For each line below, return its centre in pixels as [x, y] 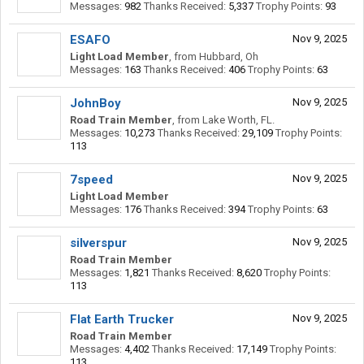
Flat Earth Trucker [122, 319]
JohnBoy [95, 103]
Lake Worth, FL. [238, 120]
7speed [91, 180]
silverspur [98, 243]
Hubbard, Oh [229, 56]
